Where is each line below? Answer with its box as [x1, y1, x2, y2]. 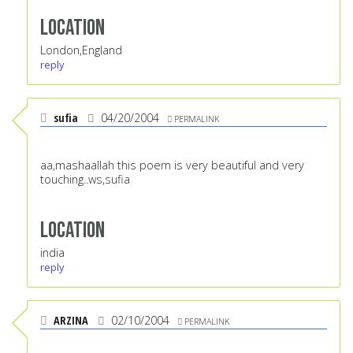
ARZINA [54, 313, 88, 329]
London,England [40, 43, 122, 58]
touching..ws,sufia [40, 172, 130, 188]
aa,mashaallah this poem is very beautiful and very [40, 158, 304, 173]
